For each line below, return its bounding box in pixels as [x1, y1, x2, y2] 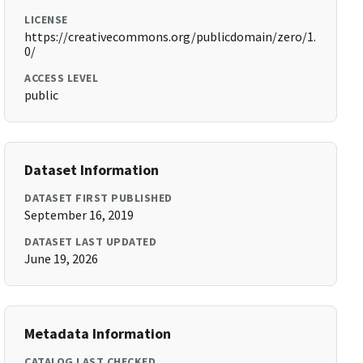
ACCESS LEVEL [24, 70, 99, 85]
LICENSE [24, 12, 68, 27]
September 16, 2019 [24, 207, 135, 223]
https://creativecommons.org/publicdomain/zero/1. [24, 28, 317, 45]
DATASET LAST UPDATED [24, 234, 157, 249]
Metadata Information [24, 324, 172, 343]
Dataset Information [24, 160, 160, 179]
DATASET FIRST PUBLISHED [24, 190, 173, 205]
